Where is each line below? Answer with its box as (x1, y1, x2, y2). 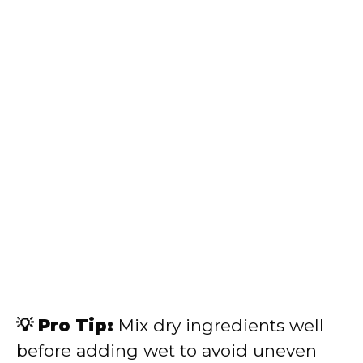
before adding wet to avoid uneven (16, 340, 317, 361)
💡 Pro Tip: (16, 314, 113, 335)
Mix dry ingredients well (113, 314, 324, 335)
